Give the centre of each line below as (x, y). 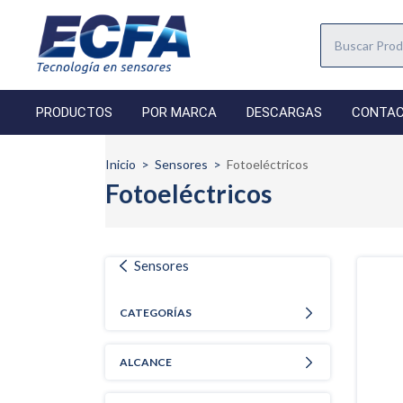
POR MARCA (179, 112)
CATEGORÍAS (156, 313)
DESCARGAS (284, 112)
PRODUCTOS (74, 112)
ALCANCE (146, 363)
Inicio (121, 164)
